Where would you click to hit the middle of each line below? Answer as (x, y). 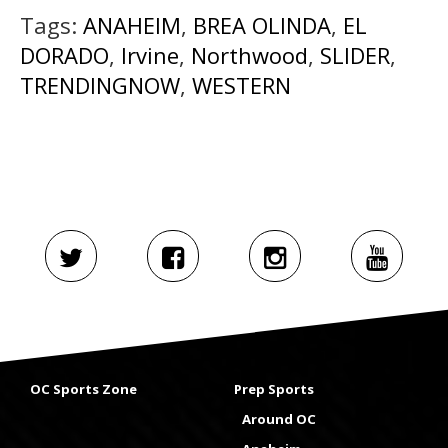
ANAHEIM (132, 24)
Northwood (249, 54)
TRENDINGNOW (100, 84)
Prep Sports (274, 389)
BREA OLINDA (262, 24)
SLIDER (355, 54)
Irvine (150, 54)
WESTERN (241, 84)
